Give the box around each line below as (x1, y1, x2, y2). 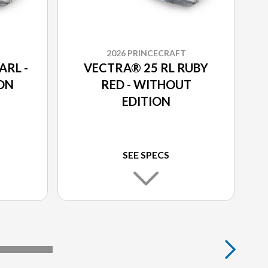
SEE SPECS (123, 149, 169, 161)
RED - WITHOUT (100, 77, 191, 92)
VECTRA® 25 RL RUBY (84, 60, 208, 75)
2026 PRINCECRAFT (106, 48, 186, 59)
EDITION (121, 94, 170, 109)
